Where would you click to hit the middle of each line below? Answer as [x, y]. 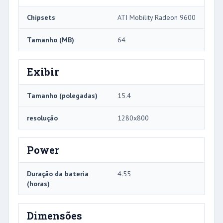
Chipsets [41, 17]
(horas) [38, 183]
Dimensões [55, 215]
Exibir [43, 71]
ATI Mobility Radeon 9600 [157, 17]
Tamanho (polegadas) [62, 95]
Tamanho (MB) [51, 40]
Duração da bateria [58, 173]
